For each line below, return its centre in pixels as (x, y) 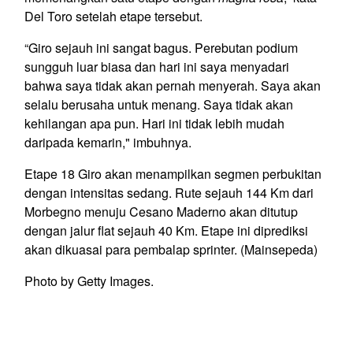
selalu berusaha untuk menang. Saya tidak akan (159, 104)
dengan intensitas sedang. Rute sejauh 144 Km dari (169, 192)
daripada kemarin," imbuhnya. (110, 142)
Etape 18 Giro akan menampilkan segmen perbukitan (173, 173)
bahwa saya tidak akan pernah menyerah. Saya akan (173, 85)
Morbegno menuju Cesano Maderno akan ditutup (161, 211)
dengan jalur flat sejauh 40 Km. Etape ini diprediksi (166, 230)
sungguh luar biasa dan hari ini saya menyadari (157, 66)
